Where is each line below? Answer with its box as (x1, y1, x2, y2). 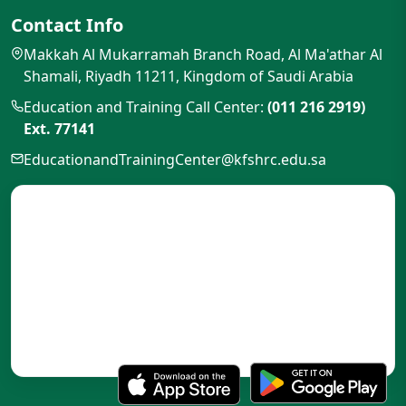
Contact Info (11, 13, 123, 37)
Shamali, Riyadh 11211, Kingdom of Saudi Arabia (24, 66, 353, 86)
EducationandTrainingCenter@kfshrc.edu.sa (24, 150, 326, 169)
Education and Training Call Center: (24, 97, 267, 117)
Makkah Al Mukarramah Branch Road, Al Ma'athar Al (24, 44, 382, 64)
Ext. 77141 (24, 119, 95, 139)
